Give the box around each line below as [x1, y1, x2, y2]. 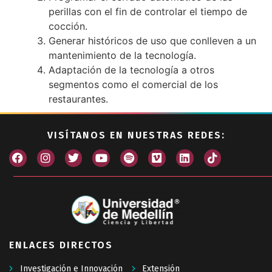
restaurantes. [49, 92, 108, 105]
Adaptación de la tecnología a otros [49, 63, 214, 76]
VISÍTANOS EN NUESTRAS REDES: [47, 129, 225, 141]
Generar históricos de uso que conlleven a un [49, 34, 256, 47]
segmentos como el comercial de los [49, 78, 218, 90]
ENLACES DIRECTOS [9, 239, 113, 251]
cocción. [49, 19, 87, 32]
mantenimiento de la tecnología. [49, 49, 196, 61]
